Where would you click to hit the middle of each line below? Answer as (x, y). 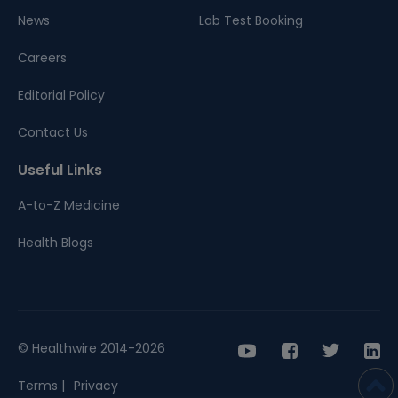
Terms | (41, 386)
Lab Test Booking (251, 20)
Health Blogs (56, 243)
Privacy (96, 386)
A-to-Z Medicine (69, 205)
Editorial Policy (61, 95)
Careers (42, 58)
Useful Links (60, 170)
